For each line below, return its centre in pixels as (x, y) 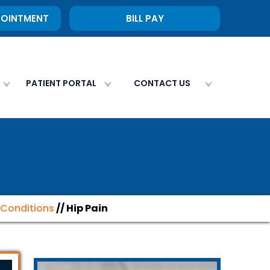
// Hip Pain (81, 208)
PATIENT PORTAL (61, 83)
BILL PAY (145, 18)
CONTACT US (162, 83)
